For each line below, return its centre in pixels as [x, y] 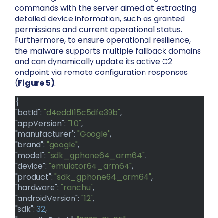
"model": [31, 156]
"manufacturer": [46, 134]
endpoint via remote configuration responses [101, 73]
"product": [35, 177]
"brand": [31, 145]
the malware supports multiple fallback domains [108, 51]
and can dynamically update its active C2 [93, 62]
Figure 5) [36, 83]
